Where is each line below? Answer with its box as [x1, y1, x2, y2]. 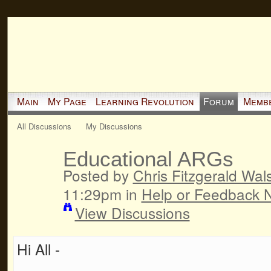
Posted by [62, 164, 133, 186]
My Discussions [86, 120, 143, 132]
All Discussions [16, 120, 71, 132]
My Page [47, 94, 87, 108]
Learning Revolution [95, 94, 194, 108]
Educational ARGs [62, 146, 233, 171]
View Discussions [74, 201, 190, 223]
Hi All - [16, 238, 60, 260]
